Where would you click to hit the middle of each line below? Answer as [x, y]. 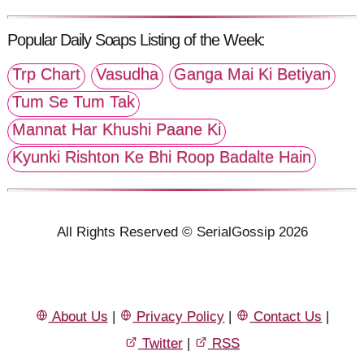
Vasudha [128, 74]
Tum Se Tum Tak [74, 101]
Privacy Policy [179, 316]
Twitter [160, 343]
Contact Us [286, 316]
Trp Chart [47, 74]
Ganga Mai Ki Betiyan [253, 74]
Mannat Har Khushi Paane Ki [117, 129]
